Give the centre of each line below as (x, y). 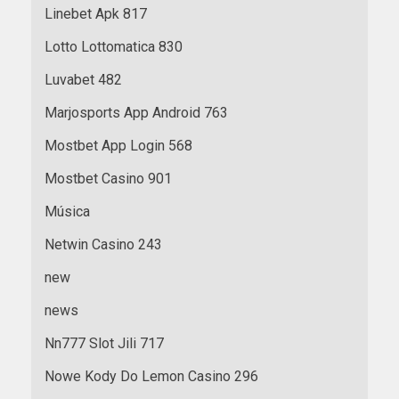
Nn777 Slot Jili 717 (104, 343)
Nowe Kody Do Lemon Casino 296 (151, 376)
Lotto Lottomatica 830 (114, 46)
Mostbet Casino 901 (108, 178)
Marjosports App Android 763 (136, 112)
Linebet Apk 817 (96, 13)
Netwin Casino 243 (103, 244)
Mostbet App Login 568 (118, 145)
